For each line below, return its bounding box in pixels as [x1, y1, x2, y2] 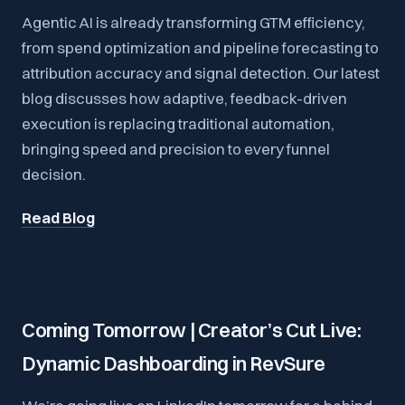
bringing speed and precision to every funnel [22, 138, 330, 158]
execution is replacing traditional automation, [22, 113, 334, 133]
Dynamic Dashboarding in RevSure [22, 350, 325, 376]
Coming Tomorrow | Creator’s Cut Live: [22, 316, 362, 343]
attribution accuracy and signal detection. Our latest [22, 62, 380, 82]
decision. [22, 164, 86, 184]
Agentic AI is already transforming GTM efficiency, [22, 12, 365, 32]
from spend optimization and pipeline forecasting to [22, 37, 379, 57]
